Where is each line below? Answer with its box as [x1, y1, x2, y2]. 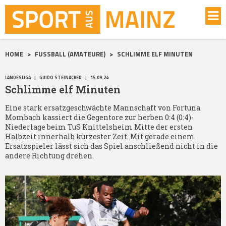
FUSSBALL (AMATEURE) [35, 48, 105, 59]
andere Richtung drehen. [5, 150, 94, 160]
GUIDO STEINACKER [39, 74, 82, 81]
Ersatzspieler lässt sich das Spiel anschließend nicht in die [5, 141, 218, 151]
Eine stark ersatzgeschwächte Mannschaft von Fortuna [5, 102, 200, 112]
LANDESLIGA [5, 74, 31, 81]
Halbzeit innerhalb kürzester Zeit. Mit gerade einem [5, 131, 195, 141]
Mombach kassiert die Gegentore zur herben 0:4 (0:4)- [5, 112, 194, 122]
